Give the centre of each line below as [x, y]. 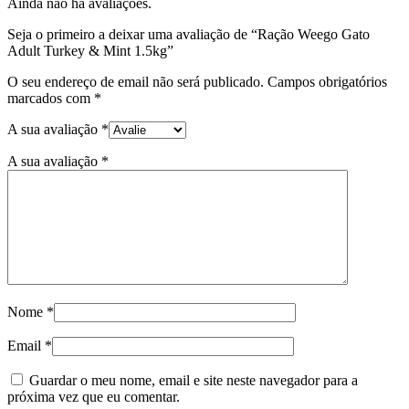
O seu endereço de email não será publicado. [136, 82]
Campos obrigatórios [327, 82]
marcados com [51, 99]
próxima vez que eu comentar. [94, 397]
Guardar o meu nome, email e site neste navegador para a [194, 381]
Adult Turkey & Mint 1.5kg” [90, 51]
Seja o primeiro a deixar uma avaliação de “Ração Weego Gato [189, 35]
